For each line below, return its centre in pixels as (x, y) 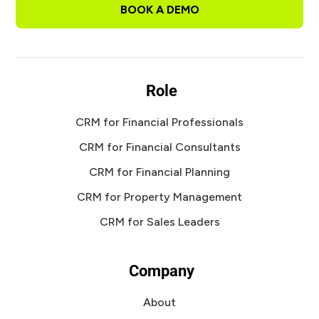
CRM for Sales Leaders (159, 222)
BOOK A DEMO (159, 10)
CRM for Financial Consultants (159, 147)
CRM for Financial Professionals (159, 122)
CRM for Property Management (159, 197)
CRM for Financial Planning (159, 172)
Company (162, 271)
